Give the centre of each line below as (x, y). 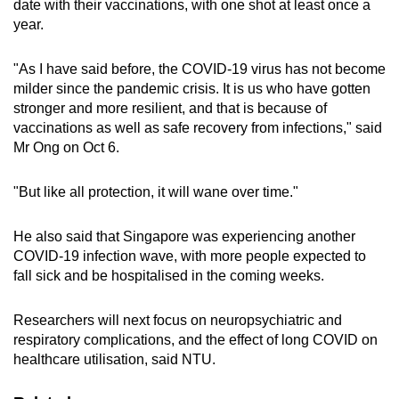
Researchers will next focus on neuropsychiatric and (178, 320)
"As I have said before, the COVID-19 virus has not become (199, 69)
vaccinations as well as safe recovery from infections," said (198, 127)
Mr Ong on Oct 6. (66, 147)
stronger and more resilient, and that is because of (170, 108)
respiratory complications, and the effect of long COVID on (195, 339)
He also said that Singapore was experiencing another (184, 236)
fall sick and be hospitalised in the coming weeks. (169, 275)
